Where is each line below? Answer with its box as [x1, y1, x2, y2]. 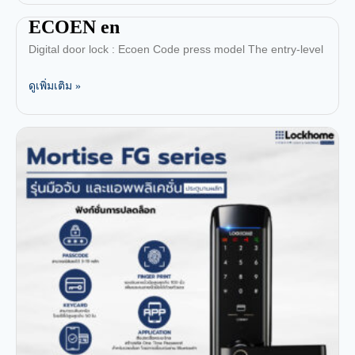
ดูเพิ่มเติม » [29, 79, 81, 92]
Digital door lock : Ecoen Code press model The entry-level [29, 42, 323, 55]
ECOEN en [29, 16, 120, 37]
